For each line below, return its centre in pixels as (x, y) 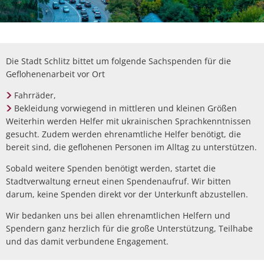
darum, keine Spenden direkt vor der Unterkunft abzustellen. (127, 194)
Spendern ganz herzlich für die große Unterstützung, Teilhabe (129, 228)
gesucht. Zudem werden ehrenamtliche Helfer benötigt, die (123, 134)
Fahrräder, (35, 95)
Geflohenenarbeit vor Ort (55, 74)
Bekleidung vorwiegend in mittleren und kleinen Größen (125, 108)
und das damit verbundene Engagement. (87, 241)
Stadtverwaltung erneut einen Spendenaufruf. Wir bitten (118, 181)
